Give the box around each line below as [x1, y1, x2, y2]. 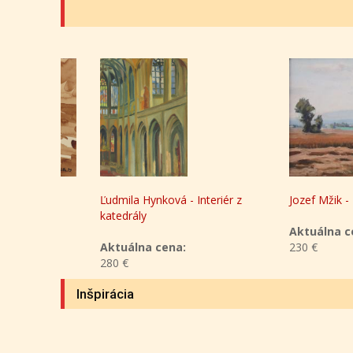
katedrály [69, 208, 115, 224]
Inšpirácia [76, 286, 134, 303]
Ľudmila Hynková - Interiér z [69, 192, 210, 208]
